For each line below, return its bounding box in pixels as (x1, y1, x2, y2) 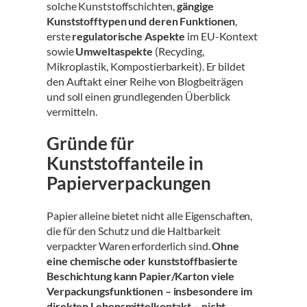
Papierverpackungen (47, 172, 212, 195)
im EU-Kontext (185, 29, 258, 42)
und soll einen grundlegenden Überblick (47, 89, 231, 103)
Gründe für (47, 132, 134, 155)
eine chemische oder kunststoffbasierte (47, 254, 238, 267)
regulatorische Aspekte (72, 29, 186, 42)
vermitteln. (47, 104, 97, 118)
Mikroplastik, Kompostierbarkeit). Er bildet (47, 59, 245, 73)
